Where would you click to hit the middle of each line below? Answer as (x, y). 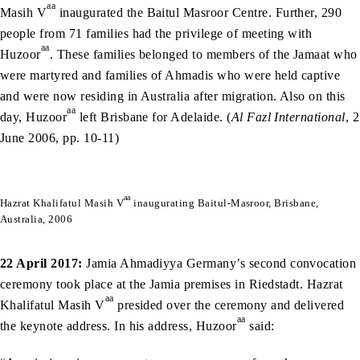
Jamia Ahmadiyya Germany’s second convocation (221, 263)
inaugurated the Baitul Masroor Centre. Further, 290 (199, 12)
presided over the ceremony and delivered (229, 305)
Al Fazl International (288, 117)
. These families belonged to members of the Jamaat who (203, 54)
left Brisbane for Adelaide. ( (153, 117)
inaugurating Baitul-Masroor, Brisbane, (225, 202)
